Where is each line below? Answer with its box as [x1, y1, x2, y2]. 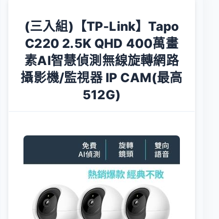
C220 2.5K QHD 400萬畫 [25, 35, 178, 51]
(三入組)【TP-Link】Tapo [24, 18, 179, 34]
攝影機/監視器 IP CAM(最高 [21, 69, 183, 85]
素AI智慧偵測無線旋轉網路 [24, 52, 179, 68]
